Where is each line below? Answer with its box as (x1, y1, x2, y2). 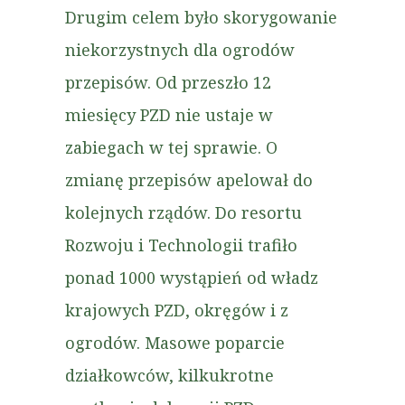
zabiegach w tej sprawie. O (65, 137, 278, 158)
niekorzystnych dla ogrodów (65, 39, 295, 61)
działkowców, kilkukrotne (65, 364, 274, 386)
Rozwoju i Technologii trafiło (65, 234, 297, 256)
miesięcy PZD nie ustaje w (65, 104, 273, 126)
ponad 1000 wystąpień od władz (65, 267, 318, 288)
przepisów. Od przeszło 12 (65, 71, 271, 93)
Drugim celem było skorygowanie (65, 6, 337, 28)
